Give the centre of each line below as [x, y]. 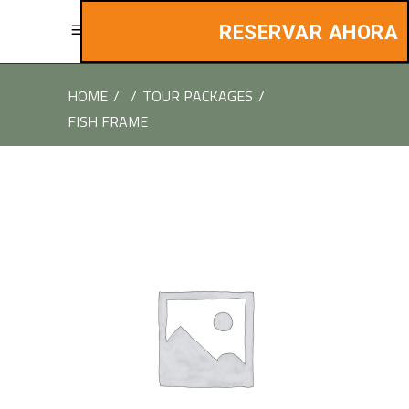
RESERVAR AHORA [309, 32]
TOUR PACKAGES [198, 96]
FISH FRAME [108, 121]
